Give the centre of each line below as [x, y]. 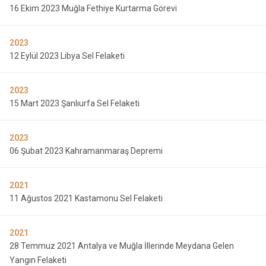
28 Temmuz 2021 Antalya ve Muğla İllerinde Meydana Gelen [122, 246]
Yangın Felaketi [38, 260]
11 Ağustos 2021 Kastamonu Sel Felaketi [86, 198]
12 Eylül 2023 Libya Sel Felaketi [67, 56]
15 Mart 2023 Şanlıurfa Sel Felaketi [75, 103]
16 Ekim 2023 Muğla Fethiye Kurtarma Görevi [93, 8]
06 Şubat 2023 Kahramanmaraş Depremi [86, 151]
